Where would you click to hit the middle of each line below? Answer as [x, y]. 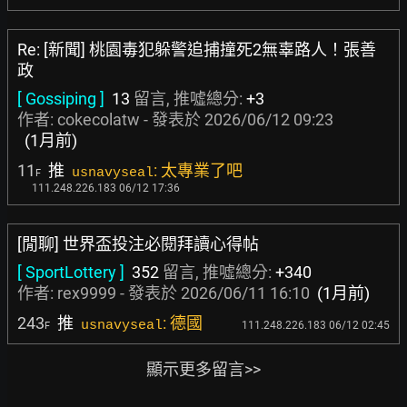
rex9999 [87, 293]
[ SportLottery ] [71, 272]
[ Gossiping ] [61, 99]
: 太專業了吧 [198, 170]
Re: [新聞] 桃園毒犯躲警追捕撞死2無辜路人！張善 [197, 50]
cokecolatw [99, 119]
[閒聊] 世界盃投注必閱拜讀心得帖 [138, 244]
